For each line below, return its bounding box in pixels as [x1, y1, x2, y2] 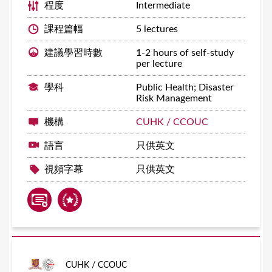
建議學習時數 [44, 48, 105, 58]
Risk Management [136, 93, 212, 104]
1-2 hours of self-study [136, 48, 234, 58]
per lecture [136, 59, 182, 69]
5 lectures [136, 24, 178, 35]
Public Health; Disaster [136, 83, 234, 93]
